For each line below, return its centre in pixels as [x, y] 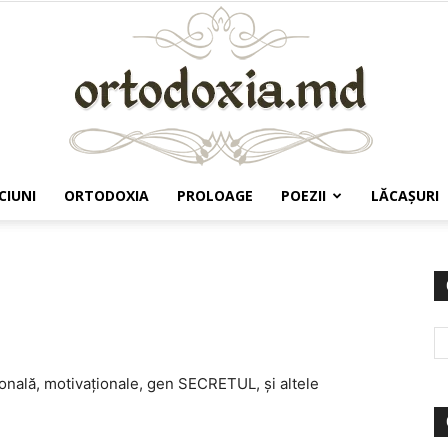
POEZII [303, 195]
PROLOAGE [215, 195]
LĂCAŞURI [405, 195]
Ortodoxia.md [268, 235]
